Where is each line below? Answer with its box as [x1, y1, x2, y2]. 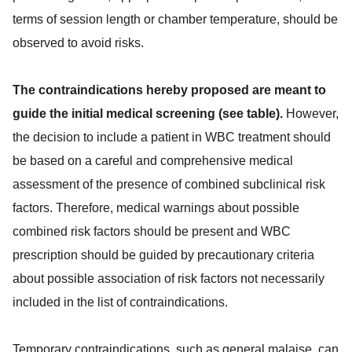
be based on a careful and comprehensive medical [13, 154, 293, 167]
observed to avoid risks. [13, 36, 144, 49]
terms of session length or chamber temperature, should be [13, 13, 338, 26]
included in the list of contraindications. [13, 295, 228, 309]
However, [283, 107, 339, 120]
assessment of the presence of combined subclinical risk [13, 178, 325, 191]
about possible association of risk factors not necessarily [13, 272, 324, 285]
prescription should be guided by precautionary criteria [13, 248, 314, 262]
